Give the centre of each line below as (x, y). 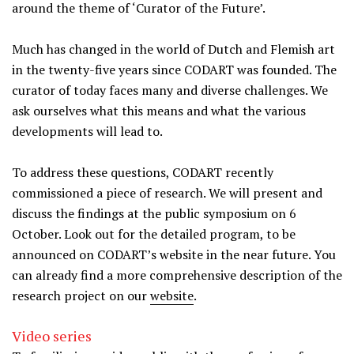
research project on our (81, 296)
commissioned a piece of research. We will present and (167, 193)
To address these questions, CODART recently (143, 172)
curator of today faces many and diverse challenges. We (170, 90)
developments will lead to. (87, 131)
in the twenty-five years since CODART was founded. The (174, 70)
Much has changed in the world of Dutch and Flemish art (173, 49)
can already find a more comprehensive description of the (177, 275)
